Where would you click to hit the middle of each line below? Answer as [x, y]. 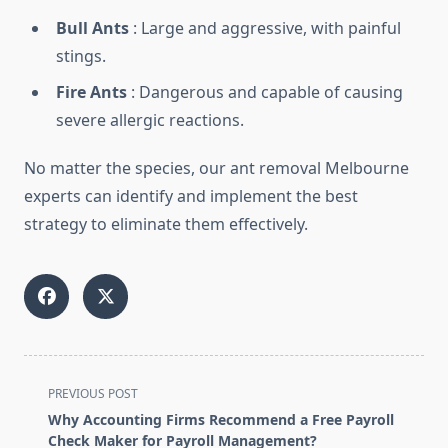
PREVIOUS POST [93, 394]
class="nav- [65, 415]
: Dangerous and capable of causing [265, 92]
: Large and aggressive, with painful [265, 28]
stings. [81, 56]
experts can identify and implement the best [191, 196]
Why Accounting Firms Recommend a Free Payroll [221, 420]
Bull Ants [92, 28]
